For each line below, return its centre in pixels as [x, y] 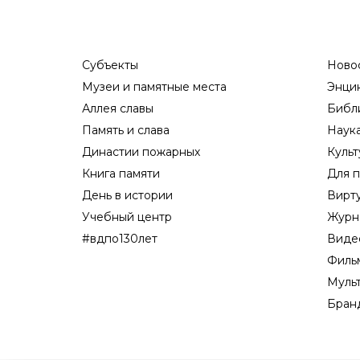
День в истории [127, 195]
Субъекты [110, 65]
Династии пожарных [141, 151]
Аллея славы [118, 108]
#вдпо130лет [120, 238]
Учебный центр [127, 217]
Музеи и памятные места [154, 86]
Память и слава [126, 130]
